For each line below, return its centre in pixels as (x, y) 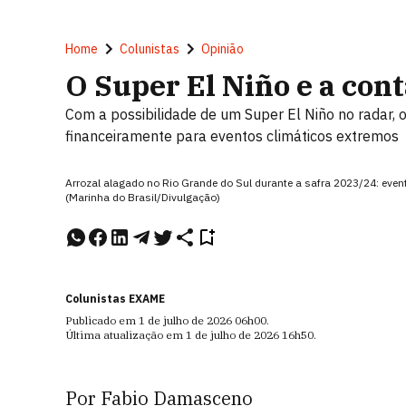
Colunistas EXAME (115, 299)
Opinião (222, 49)
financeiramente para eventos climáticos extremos (232, 136)
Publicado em (102, 320)
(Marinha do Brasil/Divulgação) (143, 197)
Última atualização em (126, 335)
